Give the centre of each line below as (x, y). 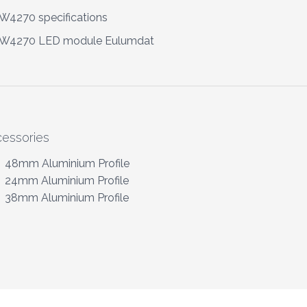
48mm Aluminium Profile (67, 163)
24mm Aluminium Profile (66, 181)
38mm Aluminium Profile (66, 198)
